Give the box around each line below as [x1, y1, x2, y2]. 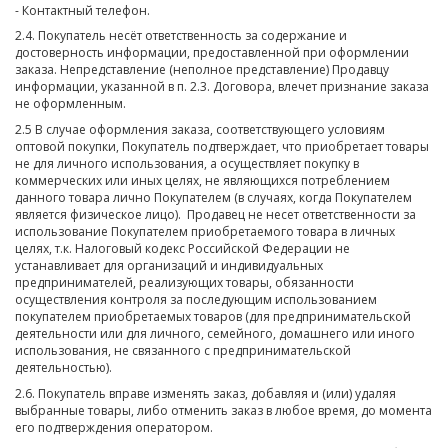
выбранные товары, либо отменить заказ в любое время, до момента [15, 402, 432, 420]
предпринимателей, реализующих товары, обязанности [15, 274, 354, 292]
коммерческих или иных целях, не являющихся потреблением [15, 172, 390, 190]
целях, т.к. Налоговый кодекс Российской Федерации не [15, 240, 350, 258]
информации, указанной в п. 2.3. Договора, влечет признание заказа [15, 78, 429, 96]
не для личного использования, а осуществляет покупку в [15, 155, 359, 173]
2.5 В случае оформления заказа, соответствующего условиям [15, 121, 385, 139]
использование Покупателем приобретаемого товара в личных [15, 223, 395, 241]
